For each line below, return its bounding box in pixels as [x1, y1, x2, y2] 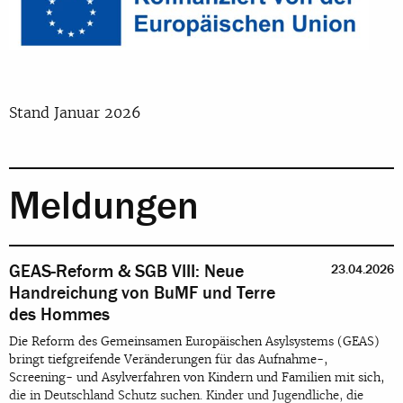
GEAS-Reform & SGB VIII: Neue [9, 261, 244, 282]
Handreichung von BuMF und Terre [9, 282, 275, 304]
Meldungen [9, 184, 199, 230]
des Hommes [9, 304, 110, 326]
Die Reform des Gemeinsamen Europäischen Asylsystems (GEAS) [9, 334, 380, 350]
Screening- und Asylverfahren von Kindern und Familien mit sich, [9, 370, 384, 386]
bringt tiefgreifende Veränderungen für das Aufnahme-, [9, 352, 327, 368]
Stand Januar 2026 [9, 103, 141, 123]
